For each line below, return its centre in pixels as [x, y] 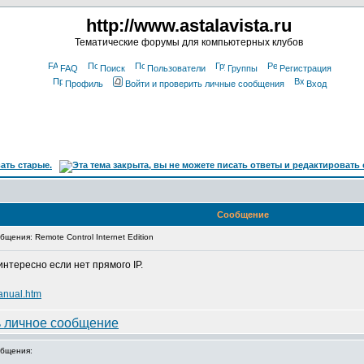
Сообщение [243, 214]
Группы [243, 68]
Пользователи [176, 68]
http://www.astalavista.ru [188, 26]
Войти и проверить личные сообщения [205, 84]
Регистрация [305, 68]
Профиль [84, 84]
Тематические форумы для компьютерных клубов [188, 42]
